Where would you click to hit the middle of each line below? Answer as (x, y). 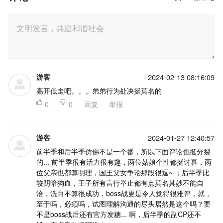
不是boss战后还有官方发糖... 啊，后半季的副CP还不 (118, 214)
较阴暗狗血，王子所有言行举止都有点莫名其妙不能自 (120, 182)
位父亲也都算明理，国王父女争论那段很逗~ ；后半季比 (123, 172)
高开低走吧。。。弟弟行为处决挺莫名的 (99, 90)
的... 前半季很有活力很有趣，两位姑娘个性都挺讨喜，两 (124, 162)
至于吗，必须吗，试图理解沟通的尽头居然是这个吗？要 (123, 203)
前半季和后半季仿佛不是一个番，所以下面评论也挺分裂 (123, 151)
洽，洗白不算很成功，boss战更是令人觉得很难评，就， (124, 193)
